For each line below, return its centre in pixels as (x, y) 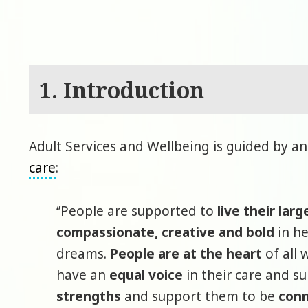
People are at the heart (186, 253)
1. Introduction (122, 89)
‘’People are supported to (137, 211)
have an (83, 275)
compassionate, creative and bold (166, 232)
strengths (89, 296)
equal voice (146, 275)
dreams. (84, 253)
